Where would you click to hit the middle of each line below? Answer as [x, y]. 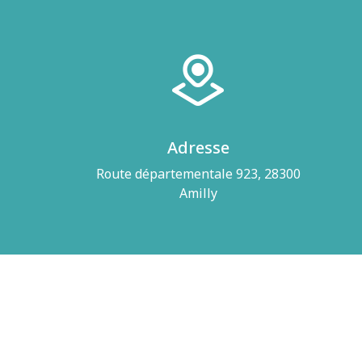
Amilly [198, 194]
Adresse [198, 148]
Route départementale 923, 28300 [198, 174]
